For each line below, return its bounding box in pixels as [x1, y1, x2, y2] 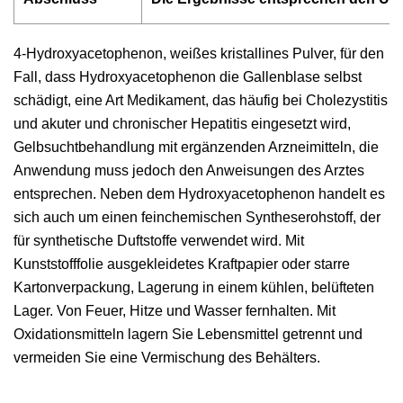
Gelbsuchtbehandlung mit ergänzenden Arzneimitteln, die [13, 139, 379, 155]
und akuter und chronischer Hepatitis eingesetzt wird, [13, 116, 351, 131]
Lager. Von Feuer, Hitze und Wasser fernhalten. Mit [13, 303, 336, 318]
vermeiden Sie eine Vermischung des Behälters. [13, 350, 320, 365]
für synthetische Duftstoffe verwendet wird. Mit [13, 233, 304, 248]
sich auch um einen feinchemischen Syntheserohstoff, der [13, 210, 381, 225]
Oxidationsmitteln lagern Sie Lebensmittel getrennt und [13, 327, 363, 342]
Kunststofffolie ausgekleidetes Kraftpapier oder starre [13, 256, 350, 272]
